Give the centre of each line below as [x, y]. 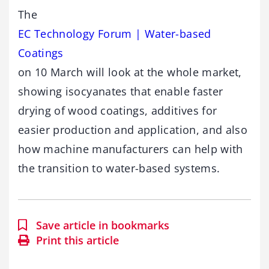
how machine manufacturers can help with [131, 149]
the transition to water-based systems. [119, 168]
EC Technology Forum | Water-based [115, 33]
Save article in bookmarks [103, 225]
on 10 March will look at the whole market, [130, 72]
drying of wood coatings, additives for [118, 110]
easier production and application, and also [133, 129]
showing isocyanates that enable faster [121, 91]
